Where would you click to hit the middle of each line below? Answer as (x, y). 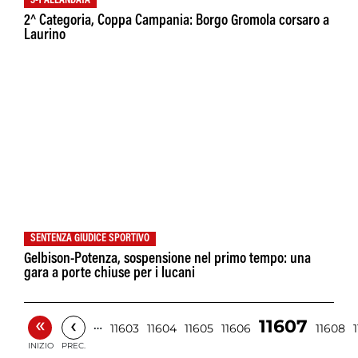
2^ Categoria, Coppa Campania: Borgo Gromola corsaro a (177, 22)
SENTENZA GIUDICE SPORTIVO (90, 239)
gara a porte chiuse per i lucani (109, 274)
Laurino (45, 36)
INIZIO (41, 346)
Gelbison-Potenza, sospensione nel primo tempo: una (167, 260)
